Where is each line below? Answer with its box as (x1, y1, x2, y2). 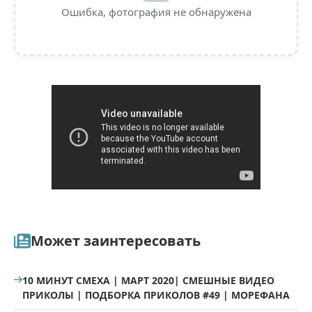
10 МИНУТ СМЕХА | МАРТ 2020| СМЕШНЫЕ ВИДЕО (22, 274, 274, 287)
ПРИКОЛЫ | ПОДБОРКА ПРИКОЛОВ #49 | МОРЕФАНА (22, 288, 290, 302)
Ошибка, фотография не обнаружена (61, 5, 251, 19)
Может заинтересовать (31, 231, 201, 250)
